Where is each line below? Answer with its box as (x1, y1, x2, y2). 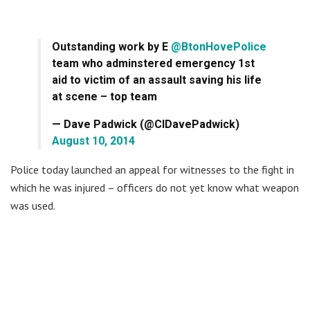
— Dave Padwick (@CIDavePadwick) (52, 117, 239, 131)
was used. (10, 198, 55, 212)
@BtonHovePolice (171, 39, 266, 53)
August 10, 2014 (52, 134, 135, 147)
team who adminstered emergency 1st (52, 56, 255, 70)
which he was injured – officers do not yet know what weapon (10, 180, 299, 194)
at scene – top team (52, 89, 157, 103)
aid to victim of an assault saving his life (52, 73, 262, 86)
